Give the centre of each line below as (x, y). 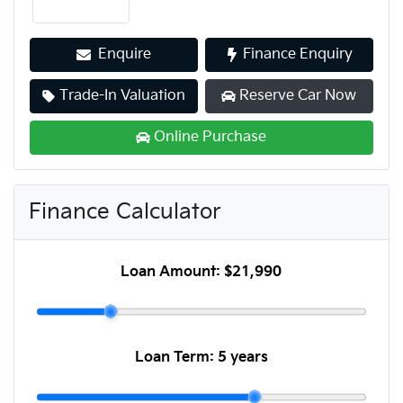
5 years (242, 357)
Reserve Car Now (298, 95)
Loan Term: (176, 357)
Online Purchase (210, 137)
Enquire (124, 54)
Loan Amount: (173, 272)
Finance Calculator (125, 211)
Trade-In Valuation (123, 95)
